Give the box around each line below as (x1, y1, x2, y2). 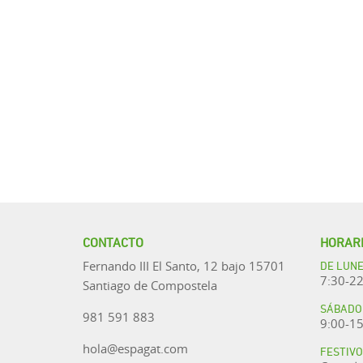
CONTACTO (83, 232, 143, 250)
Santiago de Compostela (83, 277, 217, 293)
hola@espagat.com (83, 340, 188, 357)
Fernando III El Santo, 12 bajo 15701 (83, 258, 285, 274)
